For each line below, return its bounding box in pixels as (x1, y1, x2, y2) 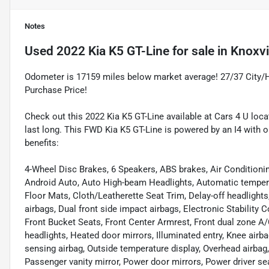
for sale (169, 44, 214, 59)
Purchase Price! (25, 85, 87, 96)
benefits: (25, 138, 59, 149)
